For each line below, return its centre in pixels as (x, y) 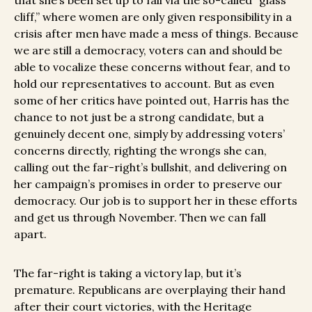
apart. (30, 234)
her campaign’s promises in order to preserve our (148, 184)
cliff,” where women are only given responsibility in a (153, 17)
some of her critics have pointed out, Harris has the (151, 101)
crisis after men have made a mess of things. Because (156, 34)
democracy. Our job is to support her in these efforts (156, 201)
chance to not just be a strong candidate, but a (139, 117)
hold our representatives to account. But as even (144, 84)
